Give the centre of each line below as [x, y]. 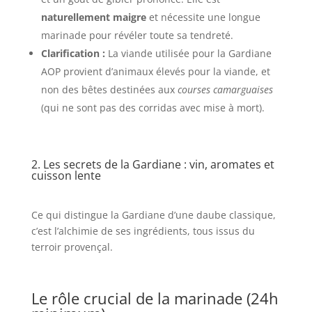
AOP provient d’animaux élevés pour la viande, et [155, 71]
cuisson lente [66, 175]
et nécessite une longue [203, 17]
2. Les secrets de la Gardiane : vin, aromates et [153, 164]
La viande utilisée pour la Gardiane [188, 53]
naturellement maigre [93, 17]
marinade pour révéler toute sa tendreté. [137, 35]
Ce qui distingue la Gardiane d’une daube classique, [153, 214]
